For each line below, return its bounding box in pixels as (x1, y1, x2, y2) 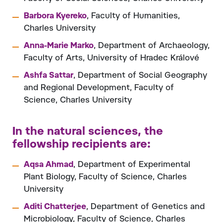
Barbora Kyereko (24, 12, 87, 20)
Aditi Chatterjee (24, 203, 86, 211)
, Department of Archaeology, (94, 42, 210, 50)
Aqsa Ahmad (24, 161, 73, 169)
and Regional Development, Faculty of (24, 84, 174, 92)
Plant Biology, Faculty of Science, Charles (24, 173, 187, 181)
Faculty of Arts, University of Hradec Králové (24, 54, 199, 62)
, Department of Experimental (73, 161, 190, 169)
